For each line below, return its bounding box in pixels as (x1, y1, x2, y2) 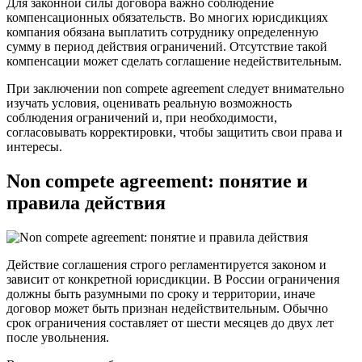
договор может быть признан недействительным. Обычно (6, 301, 328, 315)
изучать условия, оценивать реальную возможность (6, 95, 292, 110)
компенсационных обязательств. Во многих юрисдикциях (6, 10, 328, 24)
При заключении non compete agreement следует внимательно (6, 81, 344, 95)
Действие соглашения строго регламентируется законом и (6, 257, 326, 271)
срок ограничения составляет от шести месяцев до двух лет (6, 315, 334, 330)
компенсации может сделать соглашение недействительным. (6, 53, 342, 68)
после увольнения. (6, 330, 109, 344)
